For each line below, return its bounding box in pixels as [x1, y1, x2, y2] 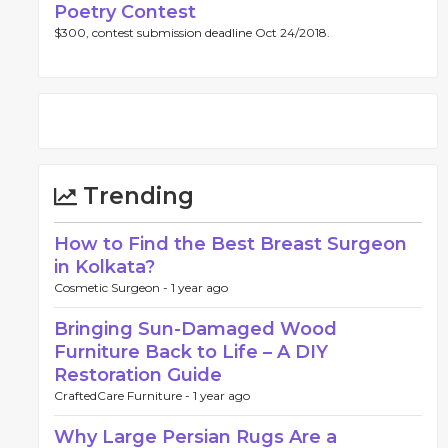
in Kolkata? [54, 256, 155, 278]
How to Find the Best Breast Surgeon [54, 233, 407, 255]
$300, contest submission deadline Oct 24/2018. [54, 25, 330, 40]
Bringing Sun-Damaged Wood [54, 318, 337, 340]
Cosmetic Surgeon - [54, 280, 171, 295]
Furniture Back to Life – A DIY [54, 341, 328, 363]
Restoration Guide [54, 364, 222, 386]
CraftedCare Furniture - [54, 388, 193, 403]
